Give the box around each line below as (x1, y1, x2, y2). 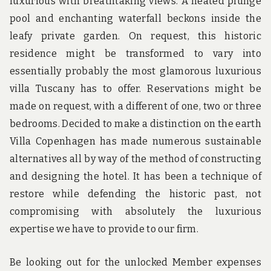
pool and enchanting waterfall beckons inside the (10, 12, 261, 24)
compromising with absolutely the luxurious (10, 205, 261, 217)
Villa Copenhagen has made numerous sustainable (10, 135, 261, 147)
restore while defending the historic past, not (10, 188, 261, 200)
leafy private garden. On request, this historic (10, 30, 261, 42)
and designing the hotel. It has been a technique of (10, 170, 261, 182)
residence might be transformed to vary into (10, 47, 261, 59)
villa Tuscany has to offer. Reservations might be (10, 82, 261, 94)
